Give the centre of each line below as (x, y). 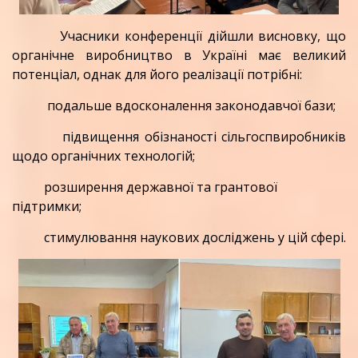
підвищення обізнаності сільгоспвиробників (179, 136)
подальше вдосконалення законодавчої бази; (174, 105)
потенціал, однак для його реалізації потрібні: (157, 74)
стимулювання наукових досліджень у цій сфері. (179, 237)
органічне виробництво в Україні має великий (179, 55)
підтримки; (47, 206)
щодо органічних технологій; (103, 155)
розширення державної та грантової (159, 187)
